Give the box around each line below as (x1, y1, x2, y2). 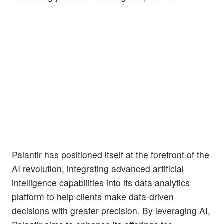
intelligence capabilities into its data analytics (12, 176, 190, 189)
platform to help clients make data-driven (12, 190, 174, 203)
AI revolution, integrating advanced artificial (12, 162, 184, 175)
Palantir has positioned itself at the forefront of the (12, 148, 209, 161)
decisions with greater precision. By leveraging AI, (12, 204, 210, 217)
